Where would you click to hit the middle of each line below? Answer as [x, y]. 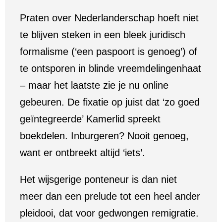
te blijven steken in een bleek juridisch [103, 35]
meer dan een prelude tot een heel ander [110, 196]
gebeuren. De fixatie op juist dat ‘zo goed [110, 102]
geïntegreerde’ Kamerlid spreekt [90, 119]
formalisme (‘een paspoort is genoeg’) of [109, 52]
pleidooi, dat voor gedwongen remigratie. [109, 213]
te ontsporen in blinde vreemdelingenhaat [111, 68]
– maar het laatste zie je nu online [94, 85]
